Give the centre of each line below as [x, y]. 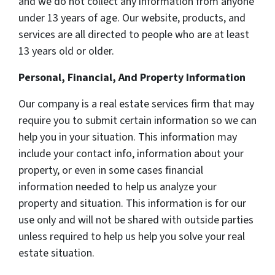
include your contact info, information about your [131, 154]
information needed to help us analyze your [118, 187]
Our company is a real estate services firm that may [136, 104]
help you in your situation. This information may [128, 137]
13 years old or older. [66, 52]
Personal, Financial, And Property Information [132, 78]
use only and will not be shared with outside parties [136, 220]
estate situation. [56, 254]
